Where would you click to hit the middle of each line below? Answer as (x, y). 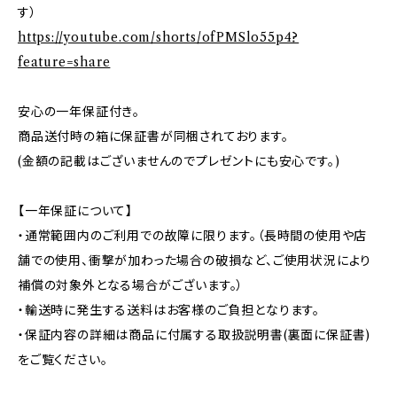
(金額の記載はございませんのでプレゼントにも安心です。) (179, 161)
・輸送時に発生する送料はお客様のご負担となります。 (169, 310)
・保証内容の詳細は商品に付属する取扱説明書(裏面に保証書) (195, 335)
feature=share (64, 62)
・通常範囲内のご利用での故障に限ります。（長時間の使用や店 (193, 235)
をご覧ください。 (63, 359)
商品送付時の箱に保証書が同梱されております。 (153, 136)
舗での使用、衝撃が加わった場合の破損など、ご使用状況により (195, 260)
